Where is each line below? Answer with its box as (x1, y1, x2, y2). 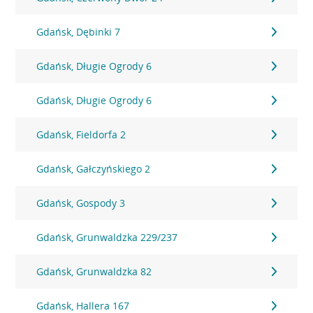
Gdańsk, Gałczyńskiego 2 (36, 162, 151, 175)
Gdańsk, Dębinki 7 (36, 25, 121, 38)
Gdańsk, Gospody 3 (36, 196, 126, 210)
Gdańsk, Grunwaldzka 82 (36, 265, 152, 278)
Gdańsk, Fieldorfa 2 (36, 128, 126, 141)
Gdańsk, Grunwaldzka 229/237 (36, 231, 178, 244)
